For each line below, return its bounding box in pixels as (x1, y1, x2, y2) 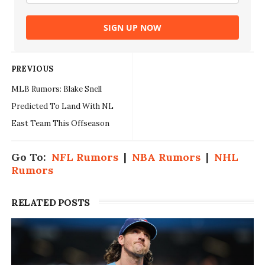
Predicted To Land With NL (11, 101, 114, 112)
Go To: (11, 150, 51, 164)
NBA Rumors (131, 150, 201, 164)
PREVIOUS (11, 64, 53, 75)
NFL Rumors (51, 150, 118, 164)
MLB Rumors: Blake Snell (11, 84, 102, 95)
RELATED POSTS (11, 196, 90, 209)
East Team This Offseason (11, 118, 109, 129)
